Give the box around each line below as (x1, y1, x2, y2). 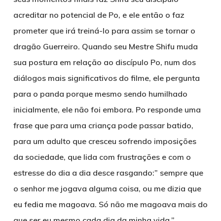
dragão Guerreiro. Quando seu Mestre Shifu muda (13, 41, 198, 51)
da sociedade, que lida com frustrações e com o (13, 152, 191, 162)
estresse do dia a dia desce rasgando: (13, 168, 154, 178)
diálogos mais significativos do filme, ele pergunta (13, 73, 200, 83)
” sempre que (154, 168, 203, 178)
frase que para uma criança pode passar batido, (13, 120, 193, 130)
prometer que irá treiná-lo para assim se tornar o (13, 26, 195, 36)
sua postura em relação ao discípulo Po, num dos (13, 57, 196, 67)
